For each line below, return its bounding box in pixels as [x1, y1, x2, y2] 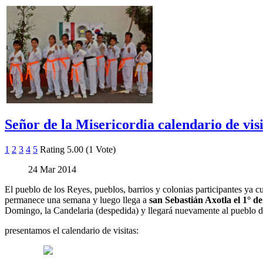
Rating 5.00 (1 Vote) [40, 144, 116, 154]
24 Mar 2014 [28, 164, 76, 174]
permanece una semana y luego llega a [5, 194, 149, 205]
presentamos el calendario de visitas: [5, 225, 139, 235]
